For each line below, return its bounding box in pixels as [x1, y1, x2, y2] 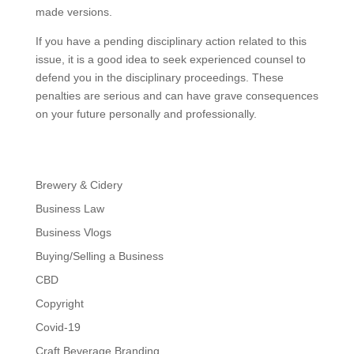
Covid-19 [35, 321, 81, 333]
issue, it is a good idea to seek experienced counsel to [35, 53, 306, 66]
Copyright [35, 297, 84, 310]
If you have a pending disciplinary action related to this [35, 35, 307, 47]
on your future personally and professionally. [35, 107, 257, 120]
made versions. [35, 6, 112, 18]
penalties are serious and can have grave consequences [35, 89, 318, 102]
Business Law [35, 202, 104, 215]
